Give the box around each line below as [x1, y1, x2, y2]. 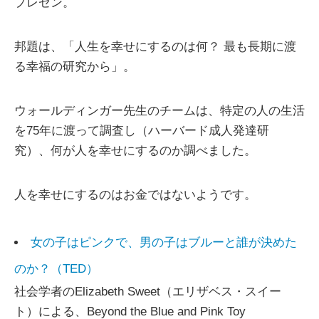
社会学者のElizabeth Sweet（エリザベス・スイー [14, 285, 281, 299]
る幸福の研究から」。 [14, 60, 135, 74]
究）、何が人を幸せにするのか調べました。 [14, 144, 256, 158]
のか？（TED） [14, 262, 98, 276]
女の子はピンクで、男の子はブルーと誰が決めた [31, 236, 297, 250]
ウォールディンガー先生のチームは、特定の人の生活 [14, 104, 305, 118]
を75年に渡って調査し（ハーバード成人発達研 [14, 124, 269, 138]
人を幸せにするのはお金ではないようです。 [14, 188, 256, 202]
